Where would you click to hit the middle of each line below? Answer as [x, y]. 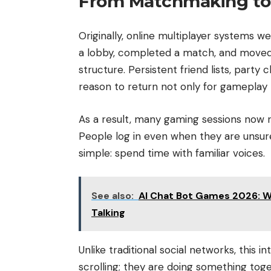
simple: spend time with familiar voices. [172, 153]
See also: [113, 196]
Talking [108, 213]
